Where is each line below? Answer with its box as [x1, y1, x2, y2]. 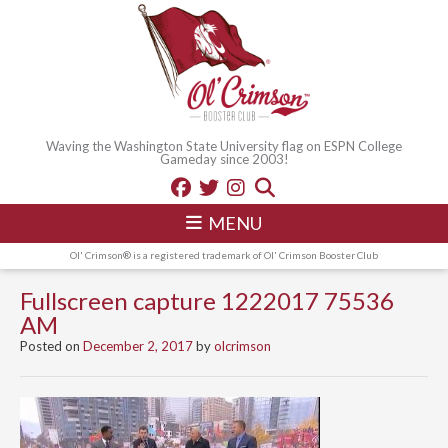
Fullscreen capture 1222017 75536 [20, 285, 394, 315]
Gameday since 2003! [159, 150, 289, 167]
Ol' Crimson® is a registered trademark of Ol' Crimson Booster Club [70, 248, 378, 261]
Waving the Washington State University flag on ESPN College [46, 137, 402, 154]
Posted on [20, 337, 83, 354]
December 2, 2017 [83, 337, 193, 354]
